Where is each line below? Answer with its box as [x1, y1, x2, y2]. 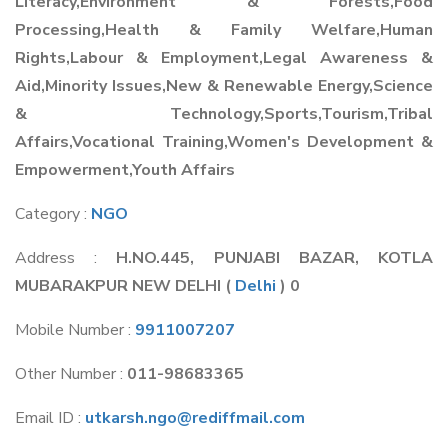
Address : [15, 247, 117, 269]
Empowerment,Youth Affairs [15, 159, 235, 181]
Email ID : [15, 407, 85, 429]
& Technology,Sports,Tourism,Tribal [15, 103, 433, 125]
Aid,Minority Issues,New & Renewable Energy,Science [15, 75, 433, 97]
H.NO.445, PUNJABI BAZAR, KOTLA [116, 247, 434, 269]
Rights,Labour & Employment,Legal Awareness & [15, 47, 433, 69]
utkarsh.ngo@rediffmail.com [85, 407, 305, 429]
